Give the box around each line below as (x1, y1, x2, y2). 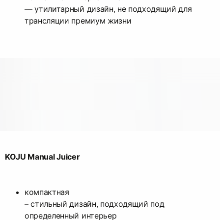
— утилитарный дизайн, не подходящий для (25, 3, 192, 14)
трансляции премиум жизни (25, 15, 132, 26)
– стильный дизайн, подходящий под (25, 199, 165, 209)
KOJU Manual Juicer (5, 152, 80, 162)
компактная (25, 187, 69, 197)
